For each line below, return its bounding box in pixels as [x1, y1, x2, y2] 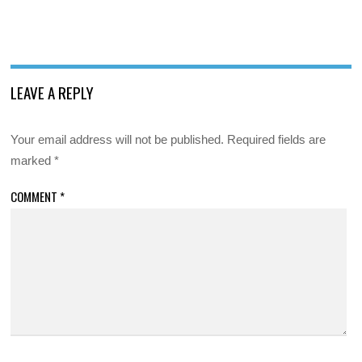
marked [11, 153, 55, 167]
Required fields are [227, 132, 326, 146]
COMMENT [11, 187, 61, 205]
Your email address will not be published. [11, 132, 225, 146]
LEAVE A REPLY [11, 80, 95, 103]
